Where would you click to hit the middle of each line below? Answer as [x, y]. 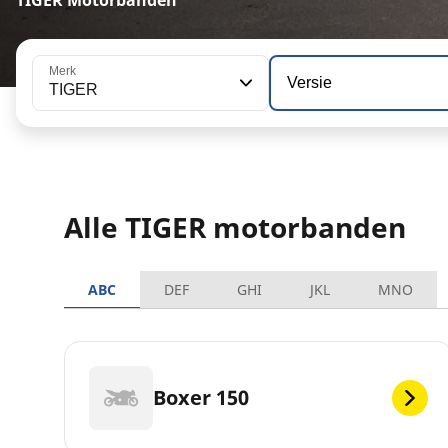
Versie [309, 82]
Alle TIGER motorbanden [235, 227]
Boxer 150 [201, 398]
